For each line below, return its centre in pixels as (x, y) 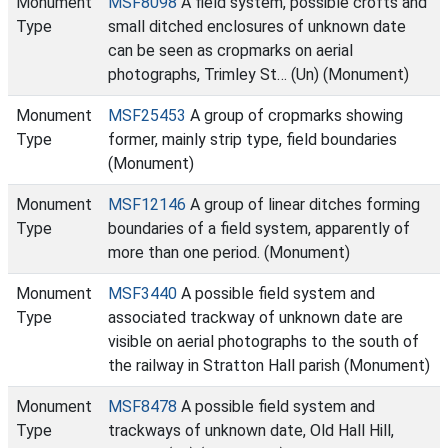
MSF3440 (142, 293)
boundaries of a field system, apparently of (259, 228)
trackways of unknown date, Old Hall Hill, (251, 430)
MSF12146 (147, 204)
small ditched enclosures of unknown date (257, 26)
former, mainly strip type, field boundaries (252, 139)
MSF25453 (147, 115)
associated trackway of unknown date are (255, 317)
